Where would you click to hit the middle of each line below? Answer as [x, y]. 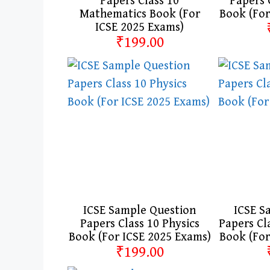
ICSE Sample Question [140, 210]
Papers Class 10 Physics [140, 224]
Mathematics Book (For [140, 14]
